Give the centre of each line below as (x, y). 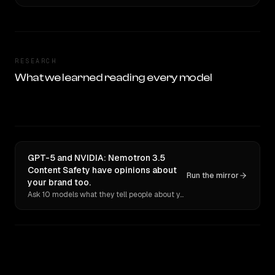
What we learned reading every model (114, 78)
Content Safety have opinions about (102, 170)
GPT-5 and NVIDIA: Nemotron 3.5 (96, 158)
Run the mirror (213, 176)
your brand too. (59, 182)
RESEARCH (36, 61)
